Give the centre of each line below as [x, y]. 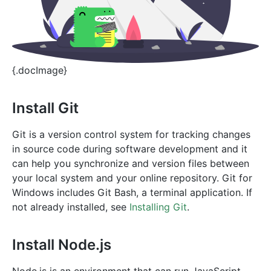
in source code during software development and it [130, 149]
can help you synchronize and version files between [131, 163]
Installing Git [158, 207]
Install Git [45, 108]
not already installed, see [71, 207]
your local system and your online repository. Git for [132, 178]
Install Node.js [62, 244]
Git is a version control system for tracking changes [131, 134]
